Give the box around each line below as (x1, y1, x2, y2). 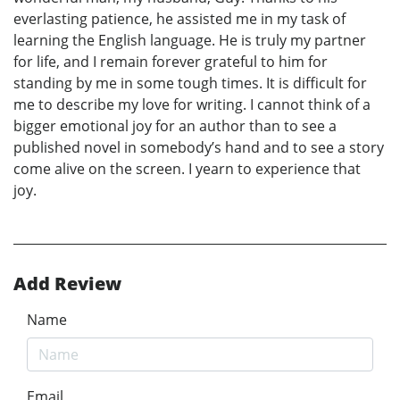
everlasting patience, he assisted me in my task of (13, 9, 346, 29)
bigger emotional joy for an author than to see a (13, 116, 337, 137)
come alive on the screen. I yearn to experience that (13, 159, 361, 179)
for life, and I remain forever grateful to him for (13, 52, 328, 72)
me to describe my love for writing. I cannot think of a (13, 95, 371, 115)
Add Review (13, 271, 121, 296)
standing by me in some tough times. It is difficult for (13, 73, 367, 94)
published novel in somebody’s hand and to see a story (13, 137, 384, 158)
